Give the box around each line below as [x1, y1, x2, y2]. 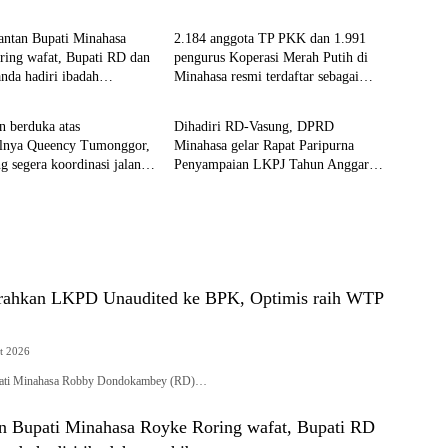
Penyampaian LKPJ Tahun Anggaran [173, 157, 382, 172]
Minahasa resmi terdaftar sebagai [173, 69, 359, 84]
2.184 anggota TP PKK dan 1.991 [173, 31, 366, 46]
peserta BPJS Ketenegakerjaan [173, 88, 344, 103]
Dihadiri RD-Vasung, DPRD [173, 119, 334, 134]
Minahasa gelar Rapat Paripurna [173, 138, 354, 153]
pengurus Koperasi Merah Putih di [173, 50, 368, 65]
